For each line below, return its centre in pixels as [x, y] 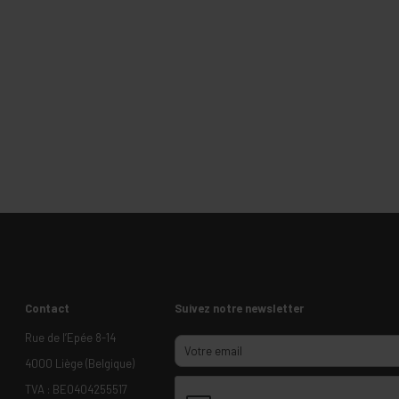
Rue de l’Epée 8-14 [70, 337]
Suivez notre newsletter [239, 309]
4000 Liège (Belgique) [79, 363]
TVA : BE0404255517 [76, 389]
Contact [47, 309]
